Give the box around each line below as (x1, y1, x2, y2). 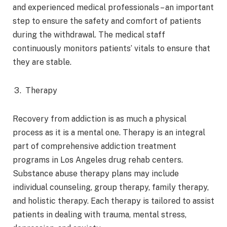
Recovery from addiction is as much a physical (13, 113, 186, 124)
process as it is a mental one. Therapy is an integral (13, 127, 205, 137)
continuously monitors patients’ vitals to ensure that (13, 44, 210, 54)
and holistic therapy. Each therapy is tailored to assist (13, 196, 214, 206)
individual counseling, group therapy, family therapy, (13, 182, 209, 192)
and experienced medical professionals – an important (13, 3, 214, 13)
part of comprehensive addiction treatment (13, 141, 176, 151)
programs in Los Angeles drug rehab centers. (13, 155, 183, 165)
